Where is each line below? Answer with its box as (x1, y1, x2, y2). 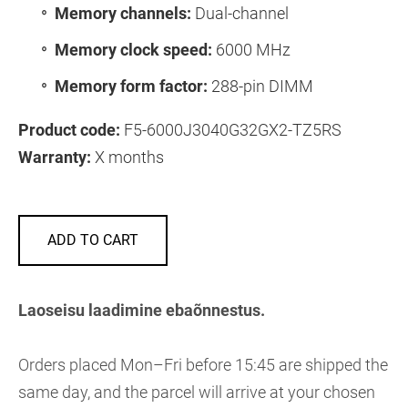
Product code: (18, 119, 120, 139)
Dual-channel (191, 3, 289, 23)
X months (91, 147, 164, 167)
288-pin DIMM (208, 76, 313, 96)
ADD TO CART (47, 230, 138, 249)
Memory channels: (55, 3, 191, 23)
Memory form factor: (55, 76, 208, 96)
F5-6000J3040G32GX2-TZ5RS (120, 119, 342, 139)
